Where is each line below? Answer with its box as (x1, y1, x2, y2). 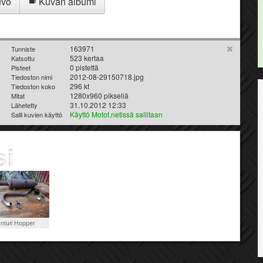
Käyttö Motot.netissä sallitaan (70, 109, 163, 119)
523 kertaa (70, 52, 104, 63)
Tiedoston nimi (11, 72, 52, 82)
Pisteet (11, 62, 31, 72)
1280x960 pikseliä (70, 90, 129, 100)
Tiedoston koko (11, 81, 55, 91)
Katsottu (11, 53, 35, 63)
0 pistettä (70, 62, 99, 72)
